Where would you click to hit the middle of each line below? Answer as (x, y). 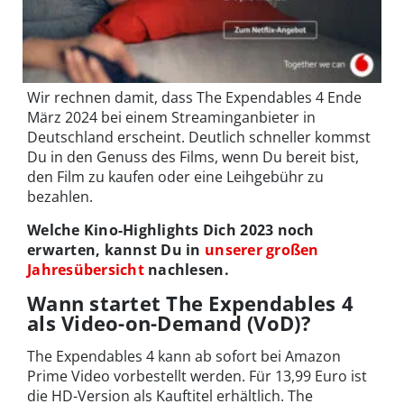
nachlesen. (186, 270)
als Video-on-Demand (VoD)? (169, 323)
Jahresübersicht (86, 270)
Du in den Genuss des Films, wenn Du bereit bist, (193, 157)
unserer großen (262, 250)
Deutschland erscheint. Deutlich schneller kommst (199, 138)
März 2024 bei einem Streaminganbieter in (171, 118)
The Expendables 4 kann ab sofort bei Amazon (184, 357)
